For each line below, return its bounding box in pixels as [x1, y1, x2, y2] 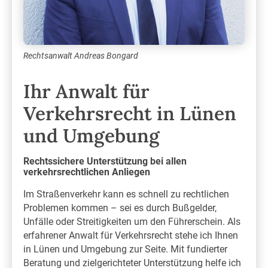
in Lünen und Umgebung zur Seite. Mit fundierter [23, 243, 228, 255]
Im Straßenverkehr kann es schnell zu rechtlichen [23, 188, 230, 200]
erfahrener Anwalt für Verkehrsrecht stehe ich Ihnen [23, 229, 239, 241]
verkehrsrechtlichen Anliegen [23, 166, 151, 178]
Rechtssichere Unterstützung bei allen [23, 155, 187, 167]
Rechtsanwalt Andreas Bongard [23, 50, 139, 60]
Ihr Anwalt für [23, 79, 150, 104]
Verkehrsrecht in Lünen [23, 101, 237, 126]
